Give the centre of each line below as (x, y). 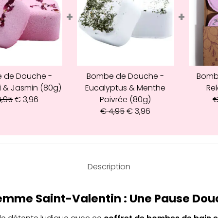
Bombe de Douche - (126, 76)
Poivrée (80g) (126, 99)
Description (109, 166)
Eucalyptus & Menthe (126, 88)
